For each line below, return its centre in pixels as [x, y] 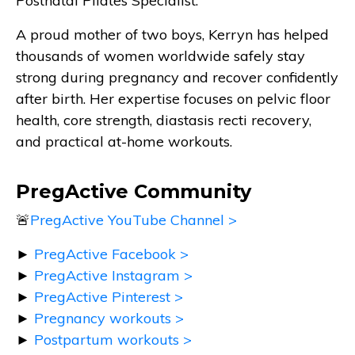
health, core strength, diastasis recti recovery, [164, 120]
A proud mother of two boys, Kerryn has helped [172, 34]
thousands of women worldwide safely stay [160, 55]
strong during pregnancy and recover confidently [177, 77]
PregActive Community [134, 191]
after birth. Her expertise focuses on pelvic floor [173, 98]
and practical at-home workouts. [124, 141]
